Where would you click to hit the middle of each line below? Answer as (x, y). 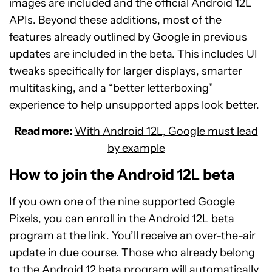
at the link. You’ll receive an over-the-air (155, 236)
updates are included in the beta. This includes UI (133, 54)
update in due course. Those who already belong (132, 253)
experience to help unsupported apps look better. (134, 105)
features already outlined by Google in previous (128, 37)
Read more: (43, 131)
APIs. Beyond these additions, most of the (115, 20)
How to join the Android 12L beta (122, 175)
